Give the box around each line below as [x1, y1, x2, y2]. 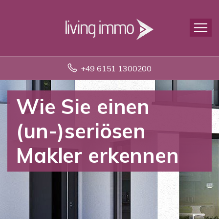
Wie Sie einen [16, 93, 150, 119]
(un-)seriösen [16, 118, 146, 144]
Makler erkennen [16, 142, 179, 168]
